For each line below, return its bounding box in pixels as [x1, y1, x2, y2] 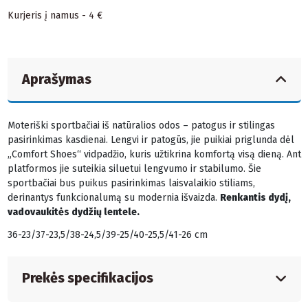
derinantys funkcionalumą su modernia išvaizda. [7, 192, 220, 204]
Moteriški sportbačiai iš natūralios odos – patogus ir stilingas [7, 120, 275, 132]
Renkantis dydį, [219, 192, 291, 204]
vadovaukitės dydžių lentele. [7, 206, 140, 219]
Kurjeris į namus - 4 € [7, 9, 102, 21]
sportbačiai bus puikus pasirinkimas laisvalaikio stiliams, [7, 177, 255, 190]
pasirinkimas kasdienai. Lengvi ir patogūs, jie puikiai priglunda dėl [7, 134, 294, 146]
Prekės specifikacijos [21, 269, 153, 286]
